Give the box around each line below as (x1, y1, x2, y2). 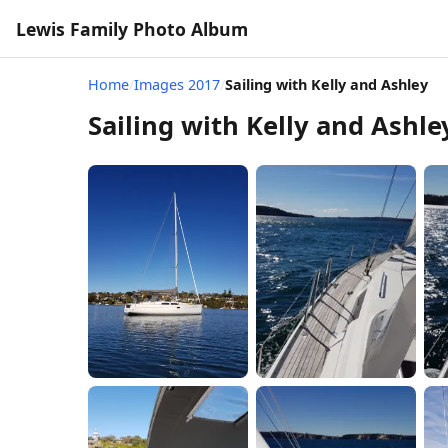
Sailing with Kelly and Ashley (225, 75, 428, 94)
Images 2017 (134, 75, 220, 94)
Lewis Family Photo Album (16, 16, 248, 41)
